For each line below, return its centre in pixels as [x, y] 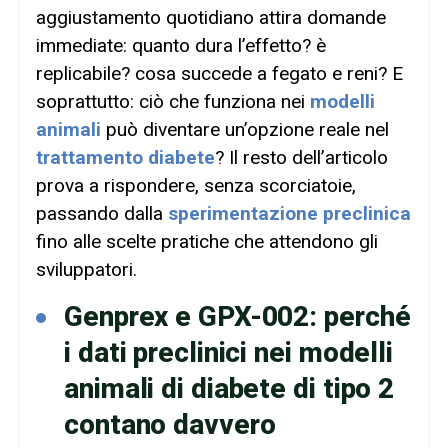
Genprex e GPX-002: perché [237, 316]
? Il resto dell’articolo [301, 158]
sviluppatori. [86, 270]
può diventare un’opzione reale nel [245, 130]
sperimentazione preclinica [289, 214]
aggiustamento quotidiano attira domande [211, 18]
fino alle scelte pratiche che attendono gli [207, 242]
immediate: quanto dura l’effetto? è [181, 46]
